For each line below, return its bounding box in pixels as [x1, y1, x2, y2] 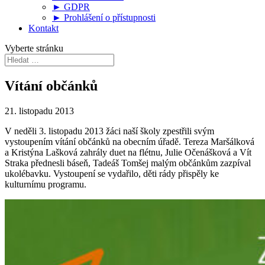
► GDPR [52, 2, 90, 12]
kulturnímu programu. [5, 179, 86, 189]
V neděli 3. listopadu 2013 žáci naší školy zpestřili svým [5, 125, 214, 136]
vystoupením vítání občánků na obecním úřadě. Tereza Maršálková [5, 136, 254, 147]
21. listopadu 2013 [5, 105, 74, 116]
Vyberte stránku [5, 43, 63, 53]
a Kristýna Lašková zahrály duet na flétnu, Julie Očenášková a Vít [5, 147, 251, 157]
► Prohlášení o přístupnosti [52, 12, 156, 22]
